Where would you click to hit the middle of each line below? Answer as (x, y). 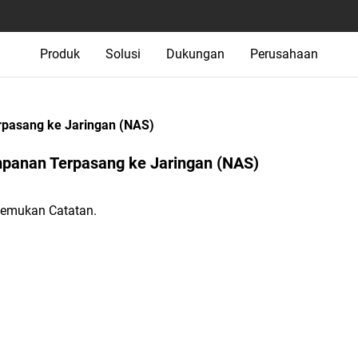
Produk (60, 54)
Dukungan (195, 54)
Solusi (123, 54)
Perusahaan (284, 54)
